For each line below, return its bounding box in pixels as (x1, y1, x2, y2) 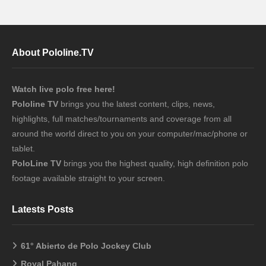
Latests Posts (12, 204, 74, 215)
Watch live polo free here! (12, 84, 118, 94)
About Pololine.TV (12, 47, 94, 58)
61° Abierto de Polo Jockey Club (21, 241, 151, 251)
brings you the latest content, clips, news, (58, 99, 215, 109)
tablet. (12, 144, 35, 154)
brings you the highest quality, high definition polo (61, 159, 248, 169)
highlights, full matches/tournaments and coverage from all (12, 114, 232, 124)
